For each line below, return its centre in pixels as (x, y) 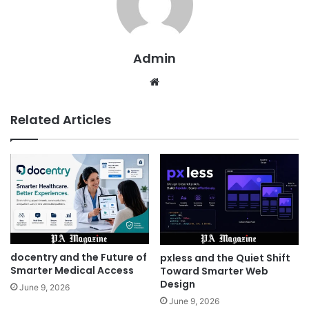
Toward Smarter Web (214, 271)
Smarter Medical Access (72, 271)
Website (182, 81)
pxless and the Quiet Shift (225, 258)
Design (178, 284)
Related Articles (61, 119)
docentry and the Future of (79, 258)
